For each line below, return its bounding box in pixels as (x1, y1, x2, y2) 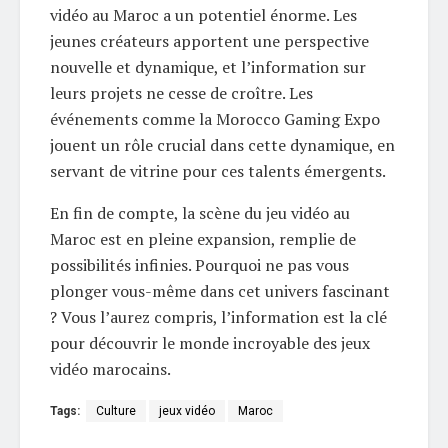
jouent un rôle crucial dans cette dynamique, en (50, 134, 395, 157)
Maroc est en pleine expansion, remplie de (50, 228, 356, 251)
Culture (96, 404, 136, 419)
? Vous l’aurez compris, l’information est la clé (50, 306, 387, 329)
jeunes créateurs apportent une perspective (50, 30, 369, 53)
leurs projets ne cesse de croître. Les (50, 82, 313, 105)
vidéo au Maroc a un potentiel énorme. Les (50, 4, 357, 27)
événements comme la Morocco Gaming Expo (50, 108, 380, 131)
